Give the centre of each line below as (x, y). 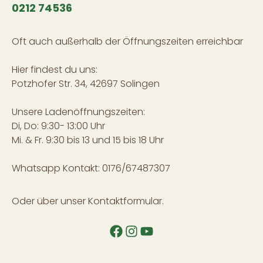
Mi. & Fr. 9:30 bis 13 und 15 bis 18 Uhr (88, 140)
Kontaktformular (125, 201)
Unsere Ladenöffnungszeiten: (78, 112)
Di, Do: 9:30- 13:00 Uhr (58, 126)
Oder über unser (50, 201)
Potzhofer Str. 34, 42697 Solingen (86, 84)
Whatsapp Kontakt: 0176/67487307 (91, 168)
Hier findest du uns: (55, 70)
